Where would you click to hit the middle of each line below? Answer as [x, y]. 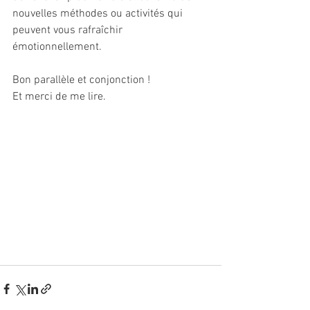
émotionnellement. [57, 47]
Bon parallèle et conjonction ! [81, 80]
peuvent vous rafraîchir [69, 30]
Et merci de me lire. [59, 97]
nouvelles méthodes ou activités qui [99, 14]
